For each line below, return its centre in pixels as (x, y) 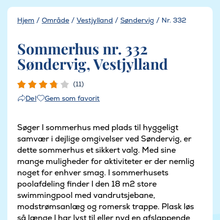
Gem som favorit (72, 98)
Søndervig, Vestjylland (93, 64)
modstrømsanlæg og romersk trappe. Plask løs (106, 206)
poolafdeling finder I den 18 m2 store (87, 184)
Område (55, 20)
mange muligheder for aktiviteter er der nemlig (106, 161)
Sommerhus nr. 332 (82, 48)
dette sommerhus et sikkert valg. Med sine (96, 150)
